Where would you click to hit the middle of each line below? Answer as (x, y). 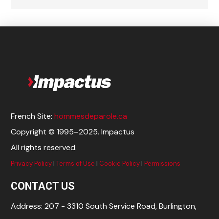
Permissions (163, 164)
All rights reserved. (44, 148)
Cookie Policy (120, 164)
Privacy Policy (32, 164)
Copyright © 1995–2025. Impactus (73, 132)
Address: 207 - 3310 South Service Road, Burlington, (104, 206)
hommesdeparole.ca (91, 116)
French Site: (33, 116)
